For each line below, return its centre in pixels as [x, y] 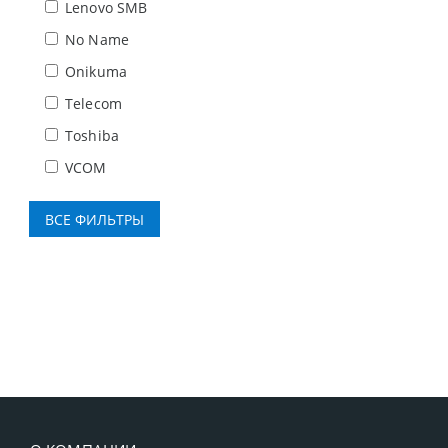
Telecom [93, 104]
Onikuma [96, 72]
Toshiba [92, 136]
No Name [97, 40]
